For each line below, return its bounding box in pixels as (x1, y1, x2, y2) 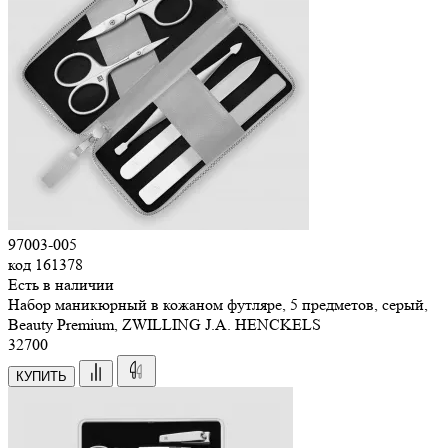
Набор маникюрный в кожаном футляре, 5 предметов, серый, (8, 294, 428, 314)
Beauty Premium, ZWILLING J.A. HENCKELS (8, 314, 321, 334)
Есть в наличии (8, 274, 114, 294)
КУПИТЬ (16, 368, 67, 384)
